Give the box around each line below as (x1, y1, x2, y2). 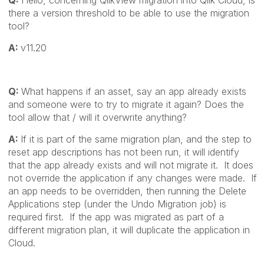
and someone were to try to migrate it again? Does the (8, 98, 244, 110)
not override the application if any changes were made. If (8, 171, 257, 184)
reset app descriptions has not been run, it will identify (8, 146, 239, 158)
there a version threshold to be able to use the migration (8, 6, 249, 19)
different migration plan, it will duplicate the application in (8, 223, 250, 236)
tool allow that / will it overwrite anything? (8, 111, 187, 123)
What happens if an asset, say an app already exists (21, 85, 246, 97)
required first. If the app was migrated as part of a (8, 210, 224, 223)
